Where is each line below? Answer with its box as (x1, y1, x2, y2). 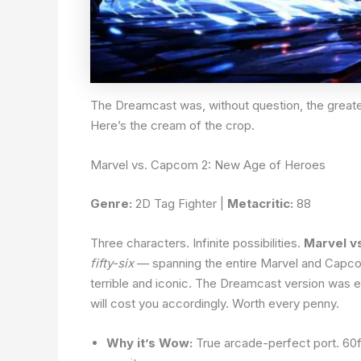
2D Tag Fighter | (132, 195, 227, 211)
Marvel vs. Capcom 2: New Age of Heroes (90, 157, 326, 173)
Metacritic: (227, 195, 293, 211)
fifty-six (90, 255, 134, 271)
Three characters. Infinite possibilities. (90, 234, 304, 251)
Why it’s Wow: (106, 334, 193, 351)
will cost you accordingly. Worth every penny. (90, 295, 339, 311)
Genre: (90, 195, 132, 211)
